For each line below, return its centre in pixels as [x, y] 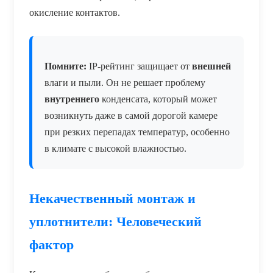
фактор [51, 244]
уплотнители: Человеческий [115, 221]
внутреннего [72, 99]
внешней [211, 66]
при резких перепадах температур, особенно [137, 132]
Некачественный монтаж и [112, 198]
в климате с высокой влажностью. [115, 148]
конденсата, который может [158, 99]
